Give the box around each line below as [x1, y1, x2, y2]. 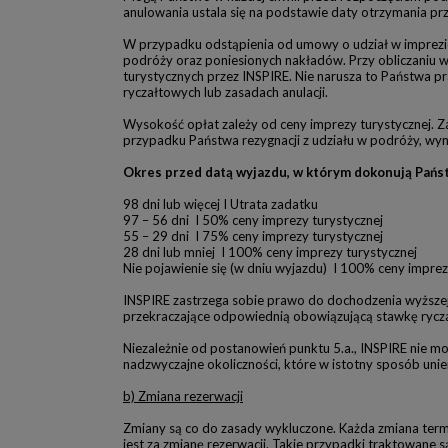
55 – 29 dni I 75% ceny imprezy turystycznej [123, 228, 383, 244]
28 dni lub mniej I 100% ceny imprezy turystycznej [123, 244, 417, 260]
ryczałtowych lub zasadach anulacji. [123, 84, 328, 100]
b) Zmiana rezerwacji [123, 388, 243, 404]
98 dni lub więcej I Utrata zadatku [123, 196, 318, 212]
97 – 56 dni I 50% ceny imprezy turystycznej [123, 212, 383, 228]
